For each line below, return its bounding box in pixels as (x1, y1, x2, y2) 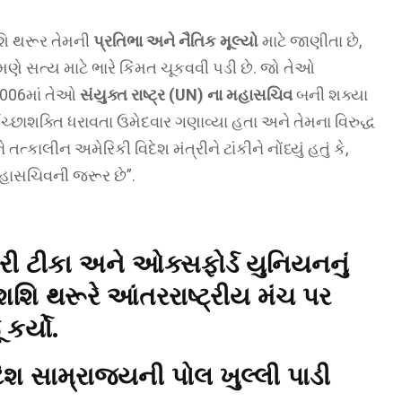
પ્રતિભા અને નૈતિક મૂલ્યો (93, 31, 258, 50)
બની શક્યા (293, 85, 368, 104)
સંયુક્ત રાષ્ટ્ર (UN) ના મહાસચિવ (80, 85, 293, 104)
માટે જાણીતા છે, (258, 31, 362, 50)
